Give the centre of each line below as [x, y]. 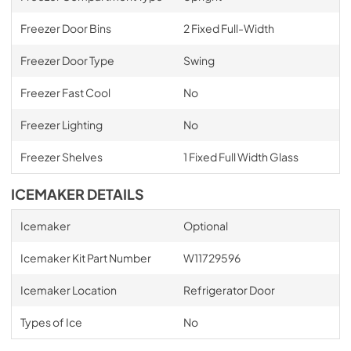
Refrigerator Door [229, 289]
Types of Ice [51, 322]
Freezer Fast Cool [65, 92]
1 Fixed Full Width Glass [241, 156]
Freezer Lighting [61, 124]
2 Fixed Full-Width [228, 28]
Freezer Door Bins [65, 28]
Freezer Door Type [67, 60]
